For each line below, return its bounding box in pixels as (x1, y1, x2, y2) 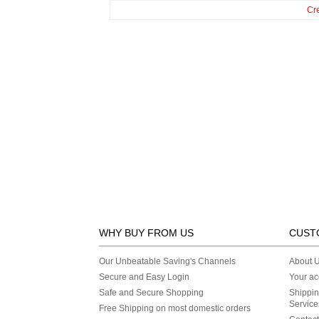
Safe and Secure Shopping (99, 288, 204, 298)
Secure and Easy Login (99, 272, 189, 282)
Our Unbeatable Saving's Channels (99, 256, 236, 266)
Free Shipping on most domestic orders (99, 303, 251, 313)
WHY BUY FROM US (99, 227, 194, 239)
